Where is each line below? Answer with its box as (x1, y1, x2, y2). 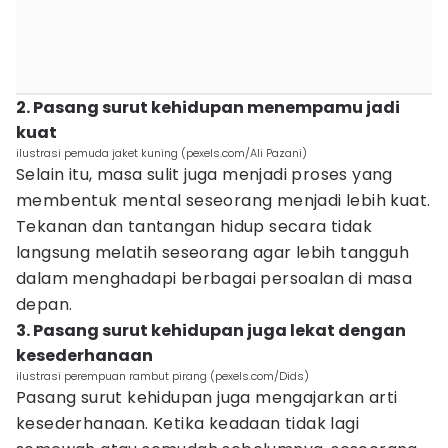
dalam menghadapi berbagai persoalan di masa (16, 267, 413, 290)
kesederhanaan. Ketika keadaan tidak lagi (16, 412, 359, 435)
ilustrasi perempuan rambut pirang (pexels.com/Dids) (16, 368, 309, 384)
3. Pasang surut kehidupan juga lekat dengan (16, 319, 406, 342)
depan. (16, 293, 73, 316)
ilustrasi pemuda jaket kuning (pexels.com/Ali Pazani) (16, 145, 307, 161)
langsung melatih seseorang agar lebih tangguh (16, 241, 409, 264)
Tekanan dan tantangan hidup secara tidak (16, 215, 372, 238)
